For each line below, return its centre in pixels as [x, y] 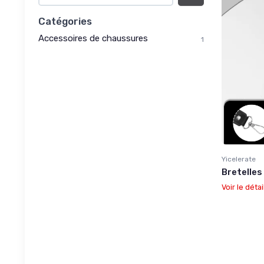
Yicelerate [239, 159]
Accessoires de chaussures [93, 38]
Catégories [65, 21]
